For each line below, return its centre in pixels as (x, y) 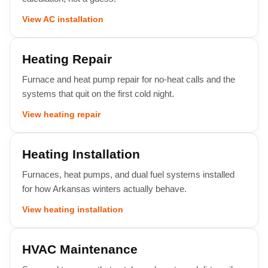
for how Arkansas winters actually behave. (104, 189)
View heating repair (61, 114)
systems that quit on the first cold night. (98, 94)
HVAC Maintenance (80, 249)
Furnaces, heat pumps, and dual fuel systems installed (128, 174)
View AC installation (63, 19)
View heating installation (73, 209)
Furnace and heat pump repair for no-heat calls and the (129, 79)
